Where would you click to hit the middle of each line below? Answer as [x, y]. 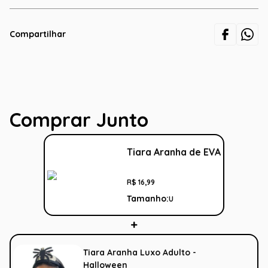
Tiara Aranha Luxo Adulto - [140, 252]
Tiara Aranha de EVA [174, 152]
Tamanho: [148, 199]
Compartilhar [38, 34]
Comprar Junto [79, 120]
